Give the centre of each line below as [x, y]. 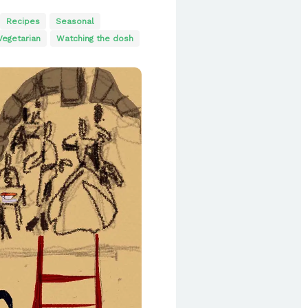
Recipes [23, 21]
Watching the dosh [95, 38]
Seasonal [75, 21]
